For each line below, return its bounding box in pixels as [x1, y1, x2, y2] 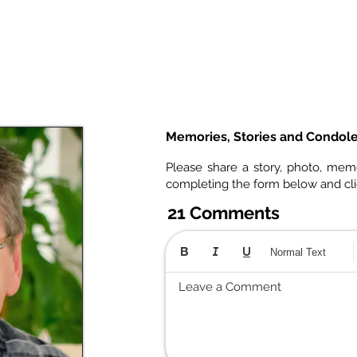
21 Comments [167, 202, 280, 224]
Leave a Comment [178, 280, 281, 295]
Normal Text [270, 245, 326, 258]
